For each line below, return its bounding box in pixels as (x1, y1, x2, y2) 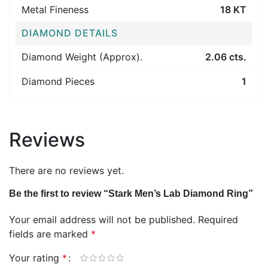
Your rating (9, 252, 62, 264)
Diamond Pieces (22, 75, 95, 87)
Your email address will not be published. (9, 214, 195, 226)
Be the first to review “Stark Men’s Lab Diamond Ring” (9, 188, 253, 199)
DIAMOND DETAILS (22, 27, 118, 39)
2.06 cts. (205, 51, 246, 63)
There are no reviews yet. (9, 165, 124, 176)
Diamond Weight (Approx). (22, 51, 142, 63)
